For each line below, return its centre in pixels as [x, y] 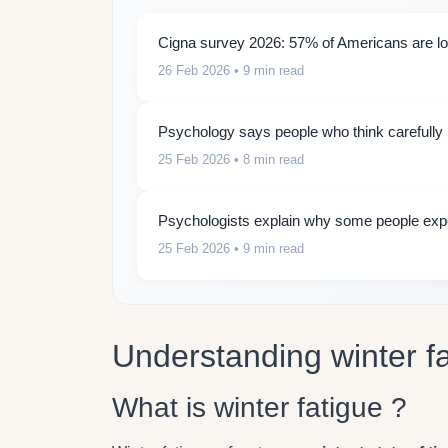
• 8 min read [267, 160]
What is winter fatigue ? [259, 408]
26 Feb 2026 [194, 71]
